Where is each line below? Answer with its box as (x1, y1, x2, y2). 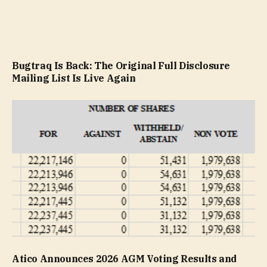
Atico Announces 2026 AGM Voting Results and (12, 253, 237, 265)
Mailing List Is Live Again (12, 72, 136, 84)
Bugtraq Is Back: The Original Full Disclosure (12, 59, 231, 72)
